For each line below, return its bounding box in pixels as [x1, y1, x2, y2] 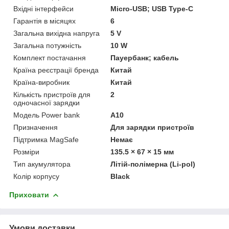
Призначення [13, 123, 58, 131]
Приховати [9, 190, 49, 199]
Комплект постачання [13, 53, 86, 62]
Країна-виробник [13, 78, 70, 86]
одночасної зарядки [13, 98, 80, 107]
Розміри [13, 147, 39, 156]
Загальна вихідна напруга [13, 29, 100, 37]
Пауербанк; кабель [110, 53, 179, 62]
